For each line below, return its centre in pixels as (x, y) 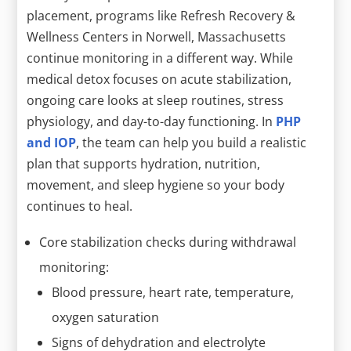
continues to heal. (80, 206)
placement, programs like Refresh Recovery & (161, 15)
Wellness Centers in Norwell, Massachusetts (157, 36)
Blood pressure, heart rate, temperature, (173, 292)
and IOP (52, 142)
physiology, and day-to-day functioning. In (152, 121)
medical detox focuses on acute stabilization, (159, 79)
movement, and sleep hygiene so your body (156, 185)
